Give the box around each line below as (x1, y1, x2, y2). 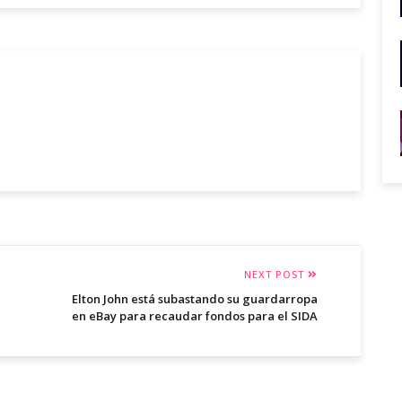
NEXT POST (244, 267, 308, 282)
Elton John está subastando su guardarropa (72, 291, 318, 308)
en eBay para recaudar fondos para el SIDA (72, 308, 318, 325)
